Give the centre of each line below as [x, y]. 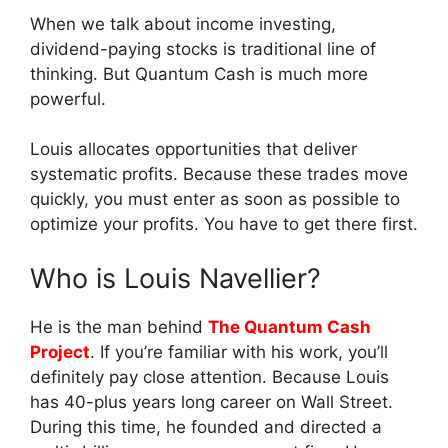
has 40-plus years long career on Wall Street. [211, 401]
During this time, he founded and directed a [206, 426]
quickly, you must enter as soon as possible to [215, 199]
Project [60, 351]
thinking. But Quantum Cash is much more [199, 73]
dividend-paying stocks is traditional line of [203, 48]
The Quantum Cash [289, 326]
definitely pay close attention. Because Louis [209, 376]
